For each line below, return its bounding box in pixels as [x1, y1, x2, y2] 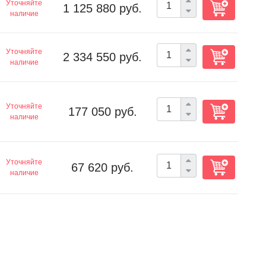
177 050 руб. [68, 105, 137, 118]
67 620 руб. [71, 161, 134, 174]
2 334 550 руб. [63, 50, 142, 64]
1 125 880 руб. [63, 2, 142, 15]
